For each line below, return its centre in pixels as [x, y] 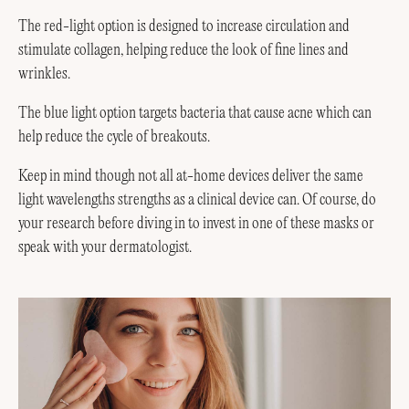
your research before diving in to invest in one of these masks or [196, 223]
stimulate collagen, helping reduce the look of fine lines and [184, 51]
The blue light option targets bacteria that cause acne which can [195, 113]
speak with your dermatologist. [105, 247]
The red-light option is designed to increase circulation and [184, 27]
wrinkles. [44, 74]
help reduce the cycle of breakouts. [114, 136]
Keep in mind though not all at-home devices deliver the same [191, 176]
